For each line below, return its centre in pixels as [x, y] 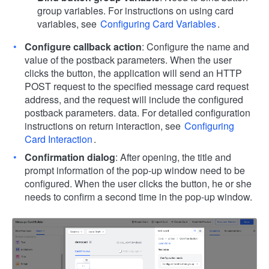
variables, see [68, 24]
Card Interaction [59, 139]
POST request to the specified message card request [137, 86]
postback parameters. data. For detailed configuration [138, 113]
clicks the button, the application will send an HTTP [133, 73]
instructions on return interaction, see [104, 126]
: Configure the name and [195, 47]
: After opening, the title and [173, 157]
